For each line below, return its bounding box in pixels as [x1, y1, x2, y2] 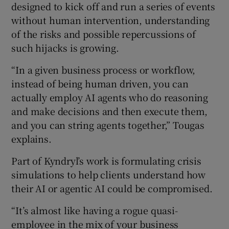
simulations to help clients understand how [11, 168, 206, 181]
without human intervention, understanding [11, 13, 210, 27]
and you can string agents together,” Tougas [11, 118, 204, 132]
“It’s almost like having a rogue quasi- [11, 203, 178, 217]
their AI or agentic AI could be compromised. [11, 181, 213, 195]
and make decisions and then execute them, [11, 104, 208, 118]
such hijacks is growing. [11, 41, 119, 55]
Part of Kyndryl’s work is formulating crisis [11, 154, 201, 168]
